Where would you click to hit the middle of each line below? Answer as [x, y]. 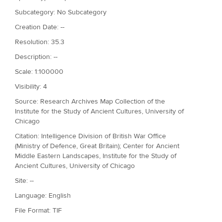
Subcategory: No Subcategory [61, 12]
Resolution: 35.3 [40, 42]
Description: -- [36, 57]
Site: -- [24, 181]
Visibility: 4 [31, 86]
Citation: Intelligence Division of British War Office [90, 136]
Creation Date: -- [40, 27]
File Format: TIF [38, 210]
